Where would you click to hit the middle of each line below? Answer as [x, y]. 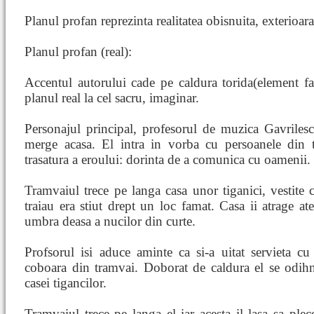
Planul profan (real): [78, 52]
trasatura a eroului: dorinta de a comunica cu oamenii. [168, 159]
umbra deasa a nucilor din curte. [110, 221]
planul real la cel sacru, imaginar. [112, 98]
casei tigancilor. [66, 283]
